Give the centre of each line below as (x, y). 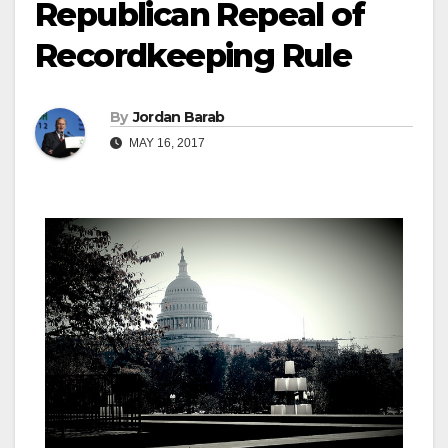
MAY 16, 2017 (165, 143)
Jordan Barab (178, 117)
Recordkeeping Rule (193, 55)
